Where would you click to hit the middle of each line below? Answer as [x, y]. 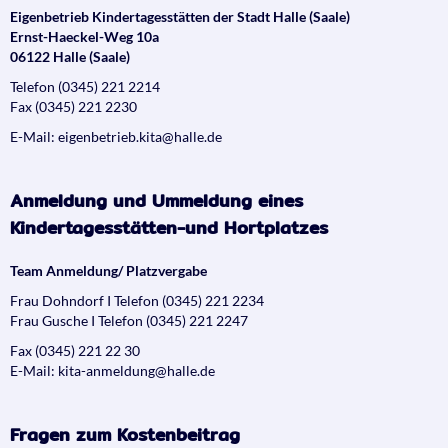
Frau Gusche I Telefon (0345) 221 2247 [129, 320]
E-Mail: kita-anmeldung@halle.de [112, 370]
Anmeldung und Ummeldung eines [156, 200]
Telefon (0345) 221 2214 [85, 86]
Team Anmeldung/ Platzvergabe [108, 270]
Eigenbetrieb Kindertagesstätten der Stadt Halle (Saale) [180, 16]
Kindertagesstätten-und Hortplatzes [169, 227]
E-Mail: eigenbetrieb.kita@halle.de [116, 136]
